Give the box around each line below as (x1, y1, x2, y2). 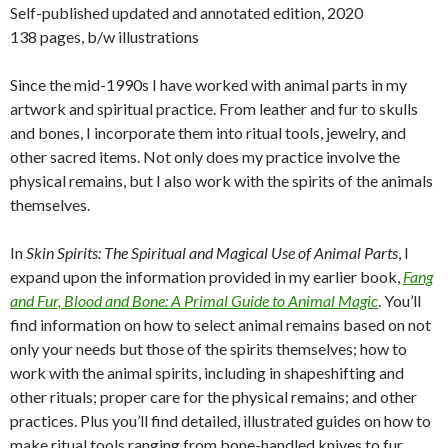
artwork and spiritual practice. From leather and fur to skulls (10, 99, 418, 119)
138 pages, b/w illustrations (10, 27, 199, 47)
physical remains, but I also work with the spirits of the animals (10, 171, 433, 191)
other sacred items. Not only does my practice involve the (10, 147, 400, 167)
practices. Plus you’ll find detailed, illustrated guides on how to (10, 411, 431, 431)
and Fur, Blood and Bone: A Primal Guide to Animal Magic (10, 291, 378, 311)
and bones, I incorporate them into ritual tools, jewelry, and (10, 123, 406, 143)
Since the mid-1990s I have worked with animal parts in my (10, 75, 407, 95)
